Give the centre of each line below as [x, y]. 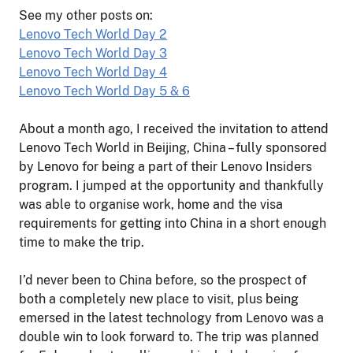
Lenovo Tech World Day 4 [93, 72]
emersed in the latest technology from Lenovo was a [171, 318]
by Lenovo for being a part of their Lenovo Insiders [165, 166]
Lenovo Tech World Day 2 [93, 34]
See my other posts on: [86, 15]
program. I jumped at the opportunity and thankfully [171, 185]
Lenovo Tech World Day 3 [93, 53]
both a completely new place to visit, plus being [159, 299]
